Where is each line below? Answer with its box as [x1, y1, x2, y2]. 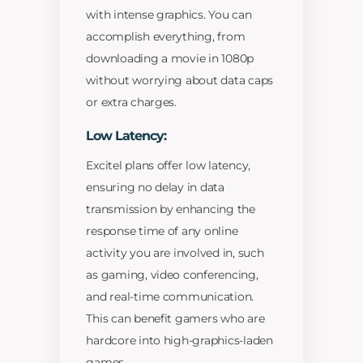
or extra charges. [86, 95, 177, 110]
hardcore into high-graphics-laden [86, 333, 273, 348]
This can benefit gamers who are [86, 311, 265, 327]
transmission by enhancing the [86, 202, 255, 217]
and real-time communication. [86, 289, 254, 305]
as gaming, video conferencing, [86, 267, 258, 283]
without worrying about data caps [86, 73, 274, 88]
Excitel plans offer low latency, [86, 158, 251, 173]
